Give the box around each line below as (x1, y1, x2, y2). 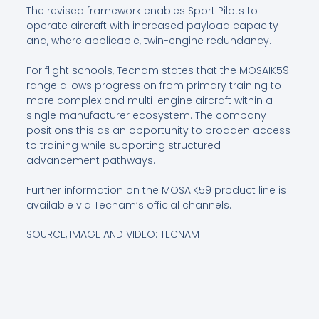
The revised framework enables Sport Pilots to (26, 4, 258, 19)
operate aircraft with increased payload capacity (26, 19, 278, 33)
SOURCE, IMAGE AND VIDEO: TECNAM (26, 227, 199, 242)
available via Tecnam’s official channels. (26, 198, 231, 213)
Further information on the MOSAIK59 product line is (26, 183, 286, 198)
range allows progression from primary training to (26, 78, 281, 93)
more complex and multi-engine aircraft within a (26, 93, 273, 108)
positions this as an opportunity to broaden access (26, 123, 291, 138)
